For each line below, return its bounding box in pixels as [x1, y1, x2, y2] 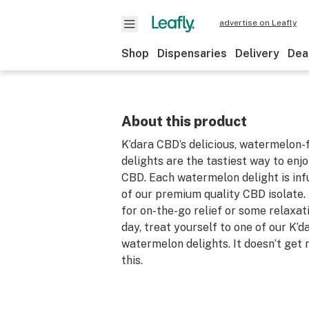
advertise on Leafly [219, 18, 297, 28]
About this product [121, 113, 247, 130]
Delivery [235, 47, 279, 60]
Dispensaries [157, 47, 227, 60]
